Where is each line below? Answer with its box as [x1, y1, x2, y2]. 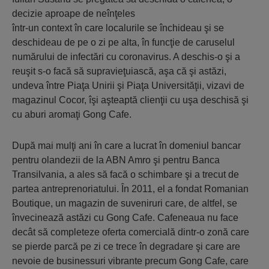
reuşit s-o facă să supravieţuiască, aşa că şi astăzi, [12, 66, 226, 76]
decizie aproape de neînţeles [12, 8, 135, 19]
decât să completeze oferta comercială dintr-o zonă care [12, 227, 249, 237]
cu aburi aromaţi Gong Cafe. [12, 109, 131, 119]
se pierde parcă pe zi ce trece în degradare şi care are [12, 241, 240, 252]
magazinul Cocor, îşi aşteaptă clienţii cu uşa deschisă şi [12, 95, 249, 105]
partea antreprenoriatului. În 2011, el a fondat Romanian [12, 184, 249, 194]
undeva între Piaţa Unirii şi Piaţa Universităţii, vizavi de [12, 80, 244, 91]
